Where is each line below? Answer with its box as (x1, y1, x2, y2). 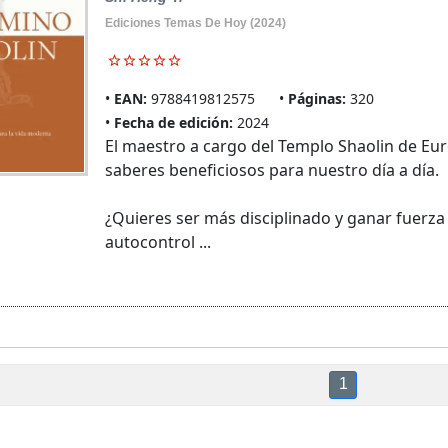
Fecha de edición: (113, 113, 233, 133)
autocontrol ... (104, 231, 211, 254)
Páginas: (287, 89, 346, 109)
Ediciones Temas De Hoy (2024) (104, 16, 286, 31)
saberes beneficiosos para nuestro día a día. (104, 159, 439, 182)
